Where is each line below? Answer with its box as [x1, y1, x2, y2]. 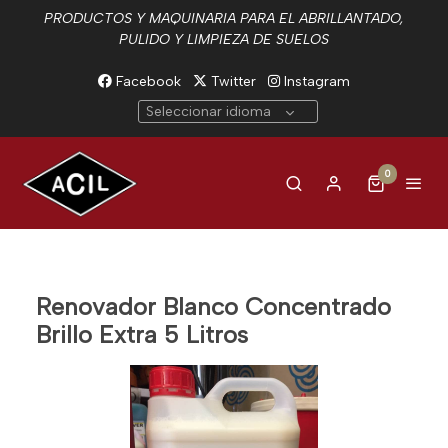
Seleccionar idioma [146, 103, 271, 120]
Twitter [207, 73, 256, 90]
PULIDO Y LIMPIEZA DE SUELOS [119, 31, 329, 48]
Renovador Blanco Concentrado [36, 291, 391, 321]
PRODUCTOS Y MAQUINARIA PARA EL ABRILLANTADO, [44, 10, 404, 27]
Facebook [112, 73, 181, 90]
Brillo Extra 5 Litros [36, 319, 248, 349]
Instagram [280, 73, 350, 90]
